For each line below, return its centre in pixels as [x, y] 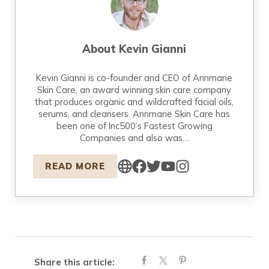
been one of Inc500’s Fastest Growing [134, 126]
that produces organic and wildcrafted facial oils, [134, 102]
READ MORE [75, 166]
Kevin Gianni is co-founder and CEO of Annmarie [134, 78]
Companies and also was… [134, 138]
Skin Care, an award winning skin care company [134, 90]
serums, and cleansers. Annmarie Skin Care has [134, 114]
